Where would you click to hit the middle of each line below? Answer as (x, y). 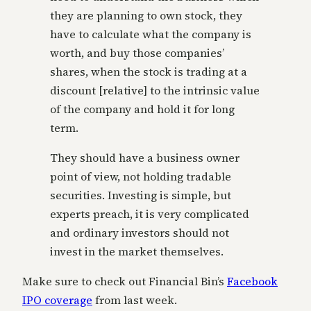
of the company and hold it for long (142, 109)
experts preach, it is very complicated (150, 214)
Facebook (252, 281)
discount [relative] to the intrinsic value (155, 91)
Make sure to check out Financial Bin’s (125, 281)
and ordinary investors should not (140, 233)
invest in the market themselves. (137, 252)
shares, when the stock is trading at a (149, 72)
